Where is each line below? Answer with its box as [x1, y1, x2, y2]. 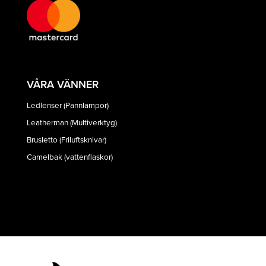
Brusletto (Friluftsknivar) [27, 134, 106, 145]
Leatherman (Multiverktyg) [27, 116, 117, 128]
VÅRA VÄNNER [27, 76, 99, 91]
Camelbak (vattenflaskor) [27, 151, 113, 163]
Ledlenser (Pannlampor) [27, 99, 109, 111]
